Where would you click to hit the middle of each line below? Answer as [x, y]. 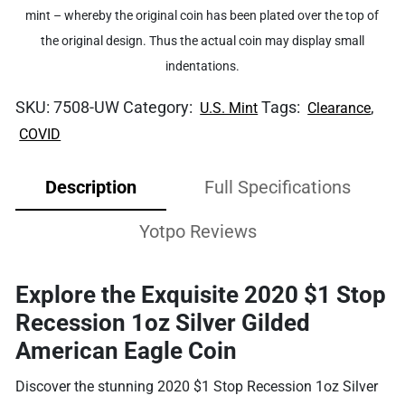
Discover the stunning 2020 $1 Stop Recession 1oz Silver [197, 386]
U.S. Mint [229, 108]
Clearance [339, 108]
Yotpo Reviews [198, 231]
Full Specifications [278, 187]
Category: [160, 107]
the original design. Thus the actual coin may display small [202, 40]
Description [90, 187]
